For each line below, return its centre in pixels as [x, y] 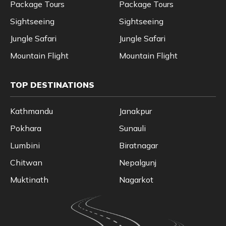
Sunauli [132, 128]
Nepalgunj [138, 163]
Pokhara [26, 128]
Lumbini [25, 146]
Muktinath [29, 180]
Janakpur [135, 111]
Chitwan [26, 163]
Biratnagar [138, 146]
